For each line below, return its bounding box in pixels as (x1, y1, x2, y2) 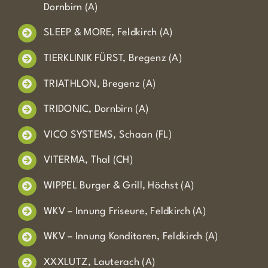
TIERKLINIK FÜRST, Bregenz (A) (44, 53, 182, 64)
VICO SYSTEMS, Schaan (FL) (44, 129, 172, 140)
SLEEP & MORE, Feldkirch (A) (44, 28, 173, 38)
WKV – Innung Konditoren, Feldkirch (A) (44, 232, 218, 242)
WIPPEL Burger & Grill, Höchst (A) (44, 181, 194, 191)
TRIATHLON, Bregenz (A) (44, 78, 156, 89)
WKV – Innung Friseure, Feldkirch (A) (44, 206, 206, 217)
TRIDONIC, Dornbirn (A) (44, 104, 149, 115)
